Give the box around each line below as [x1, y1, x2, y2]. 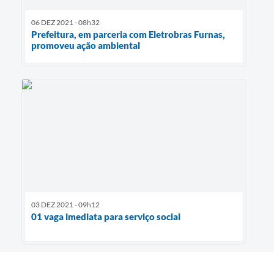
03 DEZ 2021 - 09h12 [31, 200, 100, 210]
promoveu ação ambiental [31, 39, 140, 51]
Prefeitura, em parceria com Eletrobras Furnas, [31, 28, 225, 40]
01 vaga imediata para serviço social [31, 211, 180, 223]
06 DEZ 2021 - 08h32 [31, 17, 100, 27]
